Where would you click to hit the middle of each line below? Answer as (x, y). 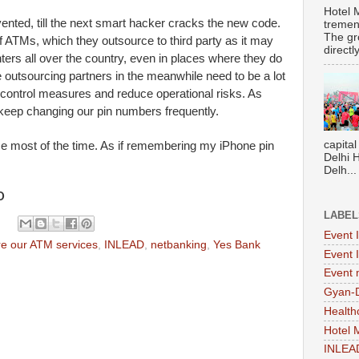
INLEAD (124, 245)
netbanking (179, 245)
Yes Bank (237, 245)
